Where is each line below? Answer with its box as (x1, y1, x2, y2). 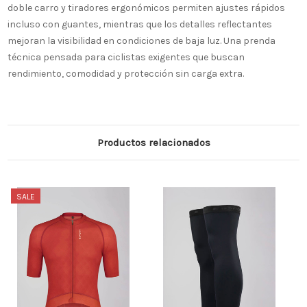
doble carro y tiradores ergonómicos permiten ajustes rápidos (8, 2, 285, 14)
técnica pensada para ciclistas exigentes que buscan (8, 51, 245, 64)
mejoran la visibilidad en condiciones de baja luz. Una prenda (8, 35, 275, 47)
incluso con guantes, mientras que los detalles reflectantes (8, 19, 272, 31)
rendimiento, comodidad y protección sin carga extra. (8, 68, 244, 80)
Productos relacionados (97, 136, 210, 149)
